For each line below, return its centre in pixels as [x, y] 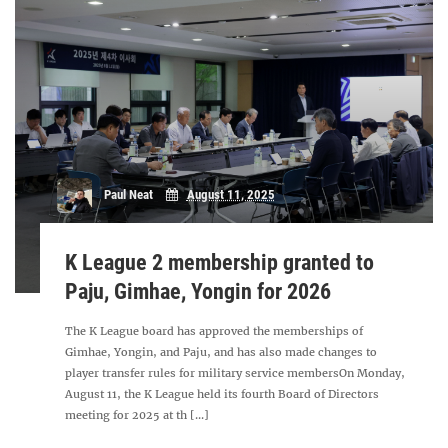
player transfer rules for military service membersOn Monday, [235, 373]
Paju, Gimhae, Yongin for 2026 [198, 291]
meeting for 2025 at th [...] [137, 415]
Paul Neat [128, 195]
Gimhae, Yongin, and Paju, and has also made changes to [221, 352]
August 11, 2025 [230, 195]
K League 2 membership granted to [220, 262]
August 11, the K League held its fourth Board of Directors [222, 394]
